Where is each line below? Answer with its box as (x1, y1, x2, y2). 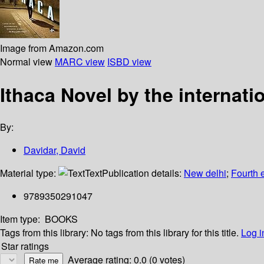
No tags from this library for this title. (91, 226, 239, 240)
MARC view (55, 54, 105, 68)
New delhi (184, 166, 226, 180)
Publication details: (102, 166, 184, 180)
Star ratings (1, 239, 49, 253)
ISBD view (107, 54, 151, 68)
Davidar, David (24, 143, 85, 157)
